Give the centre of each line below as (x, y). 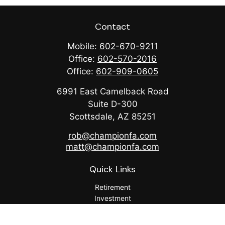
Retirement (113, 187)
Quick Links (113, 169)
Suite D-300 (113, 104)
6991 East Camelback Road (113, 91)
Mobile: (83, 46)
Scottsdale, (92, 117)
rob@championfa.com (113, 136)
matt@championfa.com (113, 147)
